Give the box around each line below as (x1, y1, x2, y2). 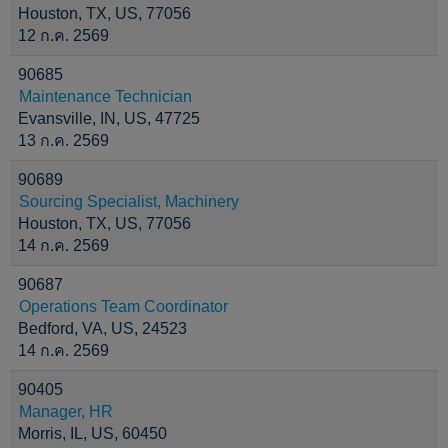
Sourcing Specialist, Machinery (19, 193, 239, 210)
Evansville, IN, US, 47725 (18, 110, 200, 127)
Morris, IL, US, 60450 (18, 425, 167, 442)
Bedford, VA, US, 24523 (18, 320, 187, 337)
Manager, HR (19, 403, 113, 420)
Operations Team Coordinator (19, 298, 228, 315)
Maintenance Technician (19, 88, 192, 105)
